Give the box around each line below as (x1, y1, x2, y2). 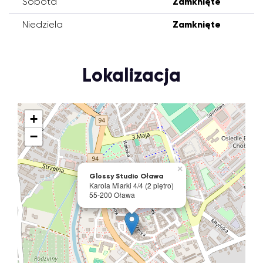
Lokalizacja (82, 63, 181, 87)
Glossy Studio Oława (89, 172, 163, 180)
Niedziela (22, 19, 63, 30)
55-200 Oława (89, 190, 135, 200)
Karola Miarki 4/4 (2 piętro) (89, 180, 174, 190)
